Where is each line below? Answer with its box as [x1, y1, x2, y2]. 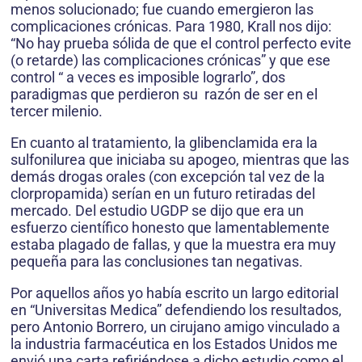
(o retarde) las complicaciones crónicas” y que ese [11, 52, 330, 69]
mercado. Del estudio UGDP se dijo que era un [11, 202, 304, 220]
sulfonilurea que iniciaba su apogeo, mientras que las [11, 151, 349, 169]
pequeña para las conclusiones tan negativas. [11, 253, 303, 271]
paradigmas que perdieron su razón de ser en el [11, 86, 318, 103]
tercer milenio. [11, 103, 103, 120]
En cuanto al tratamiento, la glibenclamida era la [11, 134, 318, 152]
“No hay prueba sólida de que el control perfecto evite [11, 35, 351, 53]
